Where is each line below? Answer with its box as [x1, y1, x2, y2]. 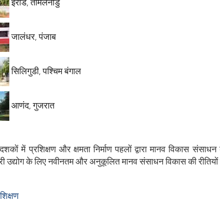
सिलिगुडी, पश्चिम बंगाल [11, 66, 81, 76]
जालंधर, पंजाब [11, 31, 56, 42]
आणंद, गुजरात [11, 100, 55, 110]
